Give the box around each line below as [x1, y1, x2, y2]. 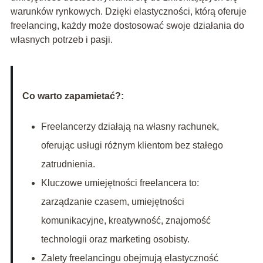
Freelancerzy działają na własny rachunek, [41, 122, 219, 132]
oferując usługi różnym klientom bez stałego [41, 140, 223, 151]
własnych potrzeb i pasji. [10, 35, 113, 45]
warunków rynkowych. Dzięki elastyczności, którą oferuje [10, 6, 247, 17]
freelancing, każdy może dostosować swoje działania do [10, 21, 244, 31]
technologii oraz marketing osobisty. [41, 234, 190, 245]
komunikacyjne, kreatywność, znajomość [41, 215, 211, 226]
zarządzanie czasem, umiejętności [41, 197, 184, 207]
